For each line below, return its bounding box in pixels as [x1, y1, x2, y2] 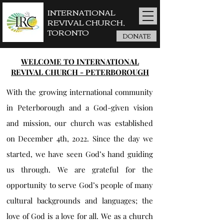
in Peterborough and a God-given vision [6, 102, 153, 112]
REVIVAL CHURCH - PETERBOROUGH [11, 67, 149, 77]
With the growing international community [6, 87, 153, 97]
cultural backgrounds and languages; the [6, 195, 153, 205]
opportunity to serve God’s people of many [6, 180, 153, 190]
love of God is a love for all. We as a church [6, 211, 153, 221]
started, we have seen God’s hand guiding [6, 149, 153, 159]
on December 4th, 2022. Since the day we [6, 133, 153, 143]
